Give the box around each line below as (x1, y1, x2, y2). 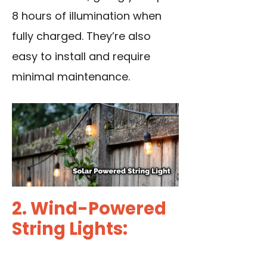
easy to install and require (12, 48, 150, 64)
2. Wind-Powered (12, 196, 166, 221)
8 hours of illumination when (12, 8, 162, 23)
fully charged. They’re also (12, 28, 151, 44)
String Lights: (12, 216, 128, 241)
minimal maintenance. (12, 69, 130, 84)
